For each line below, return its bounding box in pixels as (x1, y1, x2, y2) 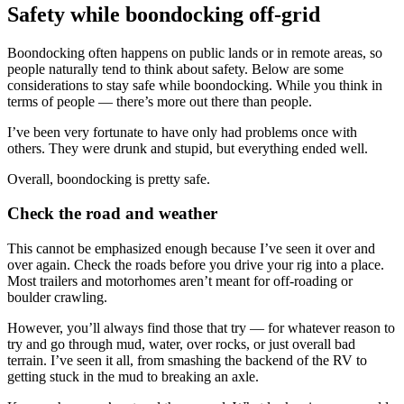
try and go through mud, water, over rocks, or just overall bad (7, 336, 355, 353)
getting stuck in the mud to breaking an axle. (7, 369, 259, 385)
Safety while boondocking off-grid (7, 2, 320, 26)
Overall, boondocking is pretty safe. (7, 170, 210, 187)
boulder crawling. (7, 289, 107, 306)
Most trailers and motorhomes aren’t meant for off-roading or (7, 273, 353, 289)
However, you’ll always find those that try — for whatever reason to (7, 320, 395, 336)
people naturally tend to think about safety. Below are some (7, 60, 344, 77)
